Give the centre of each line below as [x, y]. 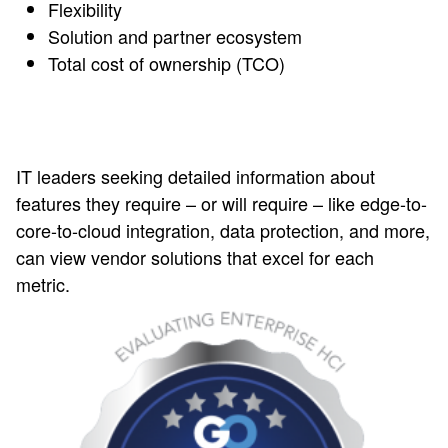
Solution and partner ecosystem [175, 35]
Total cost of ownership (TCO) [166, 62]
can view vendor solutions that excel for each [195, 256]
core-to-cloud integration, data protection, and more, [223, 229]
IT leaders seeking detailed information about [195, 175]
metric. [43, 283]
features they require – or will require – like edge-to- [221, 202]
